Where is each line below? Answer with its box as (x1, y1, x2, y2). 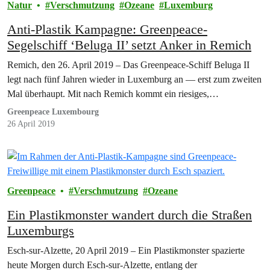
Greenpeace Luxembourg (7, 107, 99, 116)
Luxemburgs (7, 222, 74, 238)
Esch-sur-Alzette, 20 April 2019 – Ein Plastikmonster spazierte (7, 245, 245, 256)
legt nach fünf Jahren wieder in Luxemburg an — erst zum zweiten (7, 74, 262, 84)
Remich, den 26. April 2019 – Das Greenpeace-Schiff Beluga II (7, 59, 250, 70)
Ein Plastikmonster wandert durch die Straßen (7, 207, 252, 222)
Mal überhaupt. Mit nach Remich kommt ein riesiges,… (7, 88, 219, 99)
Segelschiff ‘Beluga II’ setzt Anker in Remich (7, 37, 251, 52)
